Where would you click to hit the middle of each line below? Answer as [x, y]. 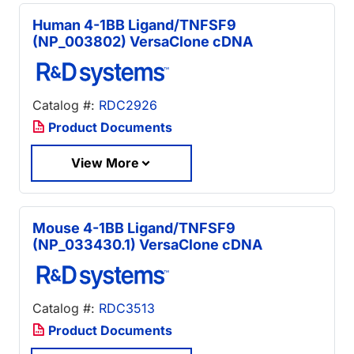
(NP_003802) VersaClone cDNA [143, 41]
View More [105, 162]
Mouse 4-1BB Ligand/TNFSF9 [134, 228]
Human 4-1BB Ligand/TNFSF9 [134, 24]
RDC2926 [128, 105]
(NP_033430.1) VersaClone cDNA [147, 245]
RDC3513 [127, 309]
